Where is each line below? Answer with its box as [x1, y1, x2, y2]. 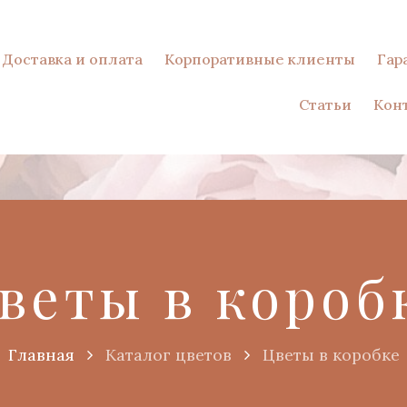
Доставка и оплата [2, 50, 143, 68]
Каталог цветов [104, 344, 232, 365]
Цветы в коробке [262, 344, 400, 365]
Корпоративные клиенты [164, 50, 355, 68]
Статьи [298, 95, 352, 114]
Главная [7, 344, 74, 365]
